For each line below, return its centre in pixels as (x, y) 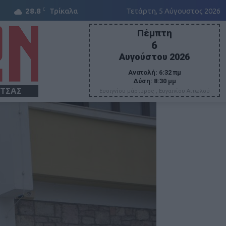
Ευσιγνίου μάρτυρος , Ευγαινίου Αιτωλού (154, 91)
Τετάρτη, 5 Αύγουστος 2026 (173, 11)
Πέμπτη (154, 33)
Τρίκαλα (64, 11)
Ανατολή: (143, 72)
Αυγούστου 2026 (154, 56)
